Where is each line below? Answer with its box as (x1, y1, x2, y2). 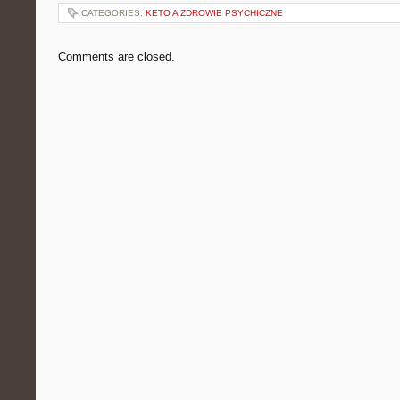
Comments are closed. (58, 50, 175, 63)
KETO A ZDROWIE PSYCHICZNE (146, 8, 283, 18)
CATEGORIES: (81, 8, 146, 18)
